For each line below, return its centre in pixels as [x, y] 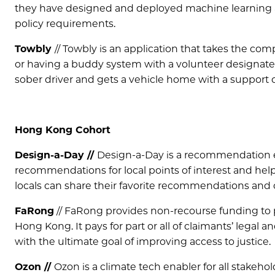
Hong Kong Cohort [63, 130]
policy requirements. [65, 24]
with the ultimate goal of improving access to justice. [143, 241]
